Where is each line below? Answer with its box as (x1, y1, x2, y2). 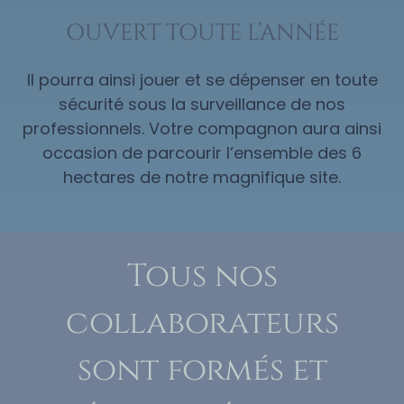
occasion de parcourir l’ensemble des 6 (42, 142, 362, 165)
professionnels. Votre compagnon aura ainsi (23, 117, 381, 141)
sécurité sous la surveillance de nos (59, 93, 345, 116)
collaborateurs (65, 302, 339, 345)
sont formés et (77, 349, 327, 392)
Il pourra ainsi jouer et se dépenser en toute (26, 69, 378, 92)
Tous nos (126, 255, 278, 298)
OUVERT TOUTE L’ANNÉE (65, 18, 339, 49)
